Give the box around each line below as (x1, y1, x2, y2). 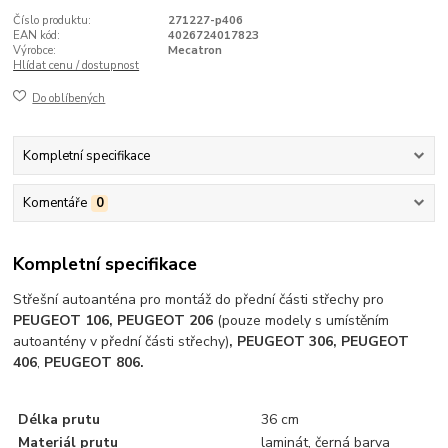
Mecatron (167, 43, 222, 59)
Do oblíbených (32, 90, 106, 106)
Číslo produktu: (13, 13, 92, 29)
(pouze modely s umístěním (213, 310, 390, 330)
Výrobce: (13, 43, 57, 59)
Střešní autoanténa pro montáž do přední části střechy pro (13, 289, 385, 309)
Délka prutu (18, 409, 101, 429)
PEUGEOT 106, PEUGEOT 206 (13, 310, 214, 330)
